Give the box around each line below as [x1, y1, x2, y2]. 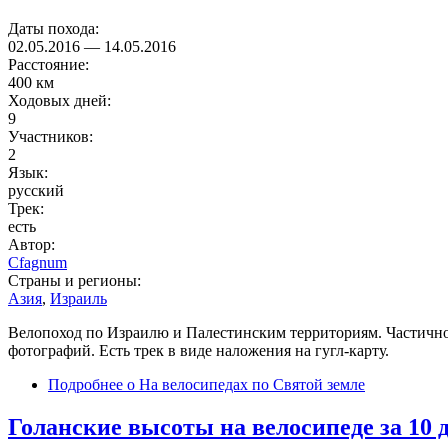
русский [8, 181, 64, 199]
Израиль [50, 289, 107, 307]
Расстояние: [8, 55, 93, 73]
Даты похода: [8, 19, 103, 37]
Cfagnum [8, 253, 67, 271]
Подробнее [48, 375, 123, 393]
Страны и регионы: [8, 271, 145, 289]
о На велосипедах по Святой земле [123, 375, 365, 393]
